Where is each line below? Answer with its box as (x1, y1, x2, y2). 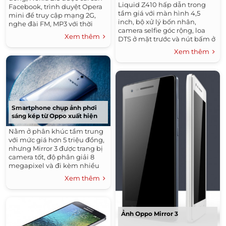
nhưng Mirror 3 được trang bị (9, 144, 103, 152)
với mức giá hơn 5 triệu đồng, (9, 135, 104, 144)
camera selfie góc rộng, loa (118, 26, 205, 34)
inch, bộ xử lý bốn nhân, (118, 17, 196, 26)
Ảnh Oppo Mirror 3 (121, 210, 178, 218)
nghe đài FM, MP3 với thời (9, 20, 93, 28)
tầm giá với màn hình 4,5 (118, 9, 200, 17)
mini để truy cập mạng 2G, (9, 11, 96, 20)
